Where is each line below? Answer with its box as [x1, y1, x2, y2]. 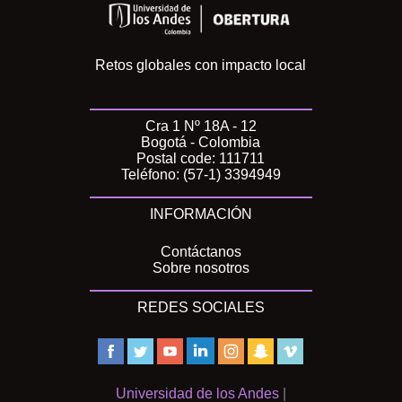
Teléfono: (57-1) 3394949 [120, 167, 281, 183]
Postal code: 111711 [136, 151, 266, 167]
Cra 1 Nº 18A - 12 [144, 118, 257, 135]
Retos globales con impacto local [95, 57, 307, 74]
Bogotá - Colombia [141, 135, 261, 151]
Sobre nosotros [152, 260, 249, 276]
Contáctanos [160, 244, 241, 260]
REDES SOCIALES [136, 300, 265, 316]
